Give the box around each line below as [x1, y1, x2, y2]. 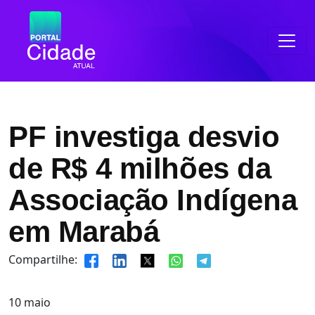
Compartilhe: [8, 252, 77, 267]
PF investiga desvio [8, 120, 280, 153]
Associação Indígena [8, 184, 297, 217]
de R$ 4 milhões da [8, 152, 271, 185]
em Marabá [8, 215, 160, 248]
